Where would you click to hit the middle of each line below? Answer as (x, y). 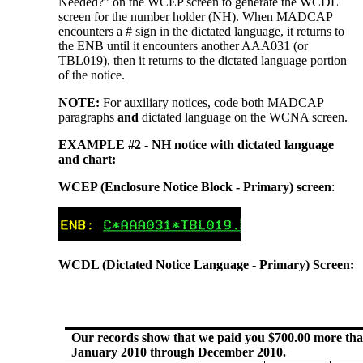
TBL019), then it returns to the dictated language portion (203, 60)
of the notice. (92, 75)
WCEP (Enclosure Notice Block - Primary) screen (195, 186)
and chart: (88, 159)
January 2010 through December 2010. (179, 352)
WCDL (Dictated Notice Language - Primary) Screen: (207, 264)
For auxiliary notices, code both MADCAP (212, 102)
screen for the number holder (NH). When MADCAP (196, 16)
